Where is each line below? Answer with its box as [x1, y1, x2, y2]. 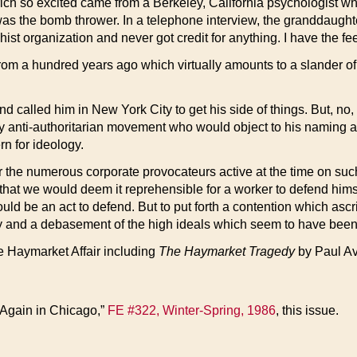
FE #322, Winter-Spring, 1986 [108, 304, 276, 317]
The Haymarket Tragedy [159, 245, 295, 258]
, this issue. [276, 304, 339, 317]
